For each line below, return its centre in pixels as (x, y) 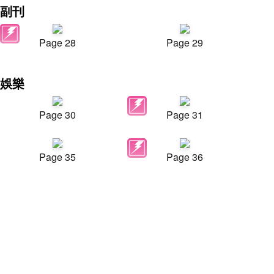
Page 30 (57, 115)
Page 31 (185, 115)
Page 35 (57, 157)
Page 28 (57, 43)
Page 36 (185, 157)
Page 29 (185, 43)
